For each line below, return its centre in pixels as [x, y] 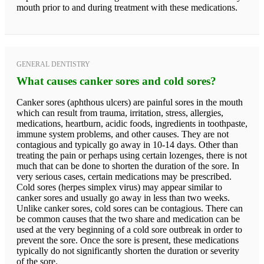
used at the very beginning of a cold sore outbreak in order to [129, 229]
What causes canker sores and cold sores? [116, 81]
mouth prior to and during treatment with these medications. [127, 7]
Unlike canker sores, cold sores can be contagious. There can [130, 208]
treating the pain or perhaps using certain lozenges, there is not [132, 155]
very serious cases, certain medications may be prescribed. [124, 176]
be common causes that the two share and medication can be [128, 219]
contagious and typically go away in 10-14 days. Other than [127, 144]
